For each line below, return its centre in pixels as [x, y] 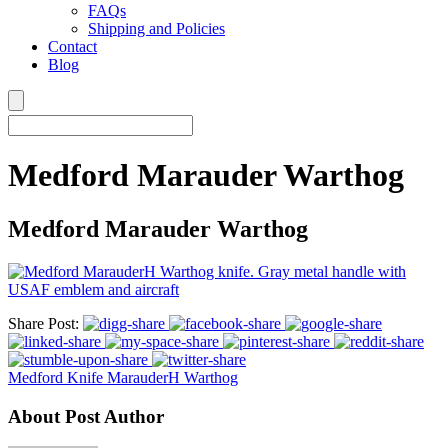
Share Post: [43, 323]
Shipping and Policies [156, 28]
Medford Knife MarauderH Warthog [123, 377]
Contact [72, 46]
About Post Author [86, 416]
